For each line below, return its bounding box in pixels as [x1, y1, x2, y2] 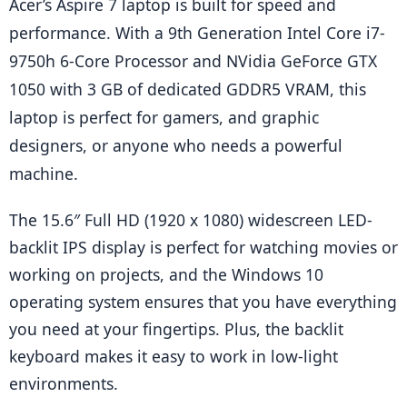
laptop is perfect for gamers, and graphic [9, 106, 319, 129]
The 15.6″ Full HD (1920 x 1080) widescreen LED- [9, 209, 372, 232]
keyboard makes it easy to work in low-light [9, 345, 338, 368]
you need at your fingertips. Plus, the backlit [9, 318, 343, 341]
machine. [9, 163, 78, 185]
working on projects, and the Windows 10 [9, 263, 323, 286]
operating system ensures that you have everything [9, 291, 397, 313]
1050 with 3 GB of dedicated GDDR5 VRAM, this [9, 78, 366, 101]
